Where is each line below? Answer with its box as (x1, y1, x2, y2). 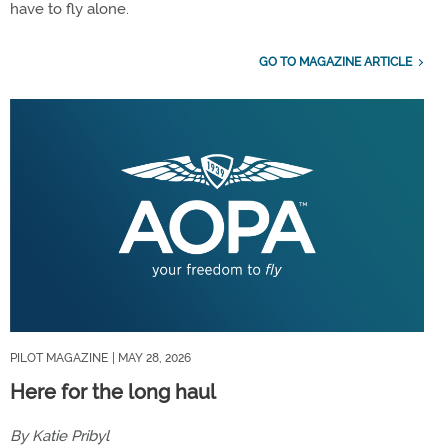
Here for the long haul (10, 379, 216, 404)
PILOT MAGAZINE (10, 350, 108, 365)
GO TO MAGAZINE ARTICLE (258, 54, 412, 69)
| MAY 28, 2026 (112, 350, 191, 365)
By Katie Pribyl (10, 426, 109, 445)
